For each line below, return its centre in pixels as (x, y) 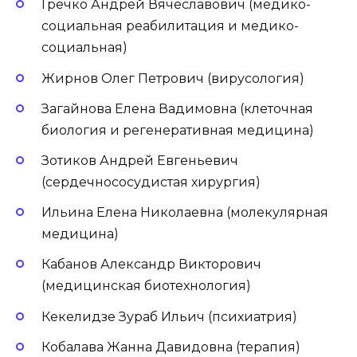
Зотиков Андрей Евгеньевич (140, 160)
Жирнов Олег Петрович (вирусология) (173, 78)
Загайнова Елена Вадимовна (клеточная (177, 108)
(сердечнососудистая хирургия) (151, 182)
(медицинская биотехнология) (146, 286)
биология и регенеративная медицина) (178, 130)
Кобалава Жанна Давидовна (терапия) (171, 347)
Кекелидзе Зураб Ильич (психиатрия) (169, 316)
